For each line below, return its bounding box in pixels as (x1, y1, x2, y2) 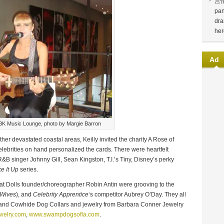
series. (18, 166, 38, 173)
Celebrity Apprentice (33, 191, 88, 198)
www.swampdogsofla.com (29, 211, 99, 218)
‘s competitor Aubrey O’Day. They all (88, 191, 186, 198)
